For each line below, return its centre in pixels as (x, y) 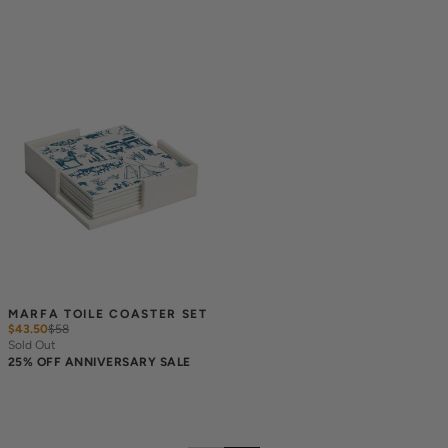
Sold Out (32, 344)
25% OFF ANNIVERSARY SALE (99, 361)
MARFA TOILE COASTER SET (108, 313)
